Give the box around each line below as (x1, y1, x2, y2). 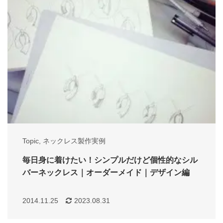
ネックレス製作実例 (43, 137, 106, 145)
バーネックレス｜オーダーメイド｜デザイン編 (22, 168, 190, 177)
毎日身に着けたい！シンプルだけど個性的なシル (22, 156, 198, 165)
